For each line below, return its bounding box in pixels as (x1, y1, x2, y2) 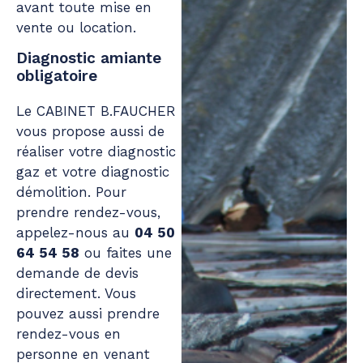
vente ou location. (16, 19, 136, 36)
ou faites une (84, 245, 172, 262)
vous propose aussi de (16, 123, 164, 140)
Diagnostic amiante (16, 49, 161, 68)
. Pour (88, 184, 126, 201)
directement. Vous (16, 285, 136, 302)
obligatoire (16, 66, 97, 86)
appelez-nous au (16, 224, 135, 241)
